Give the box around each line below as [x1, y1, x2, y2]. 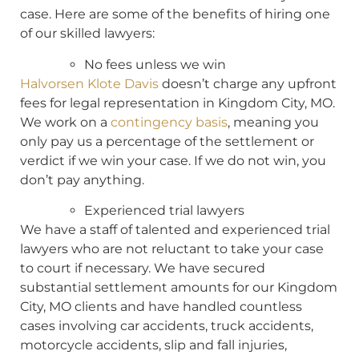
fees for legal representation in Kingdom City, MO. [20, 95, 335, 111]
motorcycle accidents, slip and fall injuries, [20, 337, 287, 353]
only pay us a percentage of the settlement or [20, 133, 314, 149]
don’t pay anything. [20, 171, 144, 188]
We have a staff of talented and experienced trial [20, 221, 330, 237]
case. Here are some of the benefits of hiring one [20, 6, 330, 22]
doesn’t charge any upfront [159, 75, 337, 91]
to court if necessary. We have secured [20, 260, 265, 276]
